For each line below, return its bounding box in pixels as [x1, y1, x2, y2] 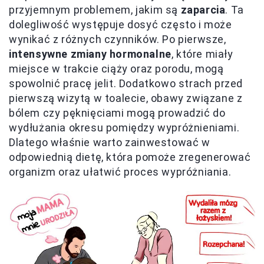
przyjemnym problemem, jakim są [9, 3, 181, 16]
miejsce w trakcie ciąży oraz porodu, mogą [9, 62, 224, 75]
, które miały [171, 47, 233, 60]
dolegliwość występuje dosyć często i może [9, 18, 232, 31]
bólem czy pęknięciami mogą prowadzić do [9, 106, 226, 119]
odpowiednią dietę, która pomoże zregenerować [9, 150, 251, 163]
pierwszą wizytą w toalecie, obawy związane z [9, 91, 243, 104]
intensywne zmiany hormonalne [9, 47, 171, 60]
